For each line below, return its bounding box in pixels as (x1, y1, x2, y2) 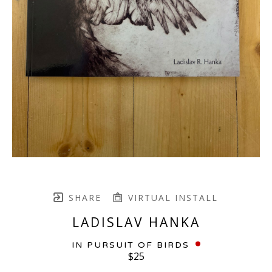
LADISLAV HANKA (72, 213, 200, 231)
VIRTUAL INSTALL (124, 191, 218, 203)
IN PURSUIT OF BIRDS (72, 239, 189, 250)
